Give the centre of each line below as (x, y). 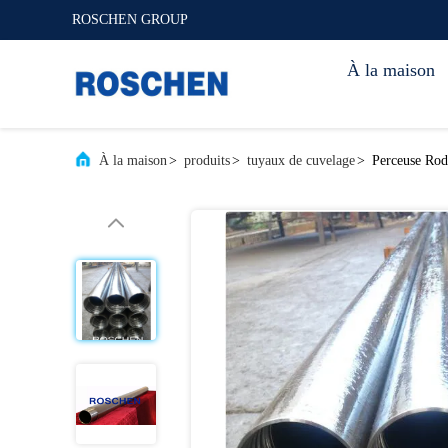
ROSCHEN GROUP (130, 19)
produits (207, 160)
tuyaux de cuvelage (301, 160)
